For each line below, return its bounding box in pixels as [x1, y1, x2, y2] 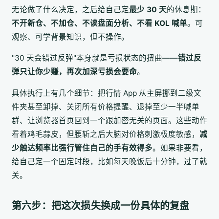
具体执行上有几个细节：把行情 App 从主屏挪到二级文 [12, 88, 201, 98]
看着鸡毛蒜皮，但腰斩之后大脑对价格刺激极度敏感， [12, 129, 199, 139]
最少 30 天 [129, 4, 167, 14]
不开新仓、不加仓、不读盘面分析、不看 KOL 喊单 [12, 18, 187, 28]
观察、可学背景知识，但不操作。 [12, 32, 129, 42]
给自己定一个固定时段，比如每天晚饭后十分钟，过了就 [12, 156, 207, 166]
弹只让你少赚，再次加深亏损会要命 [12, 67, 137, 77]
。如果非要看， [153, 143, 207, 153]
